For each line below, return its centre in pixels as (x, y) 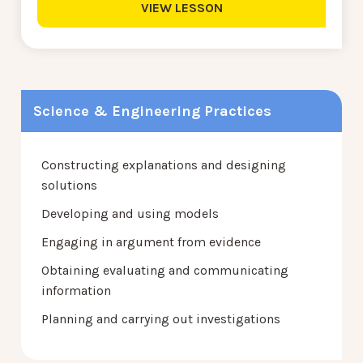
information (76, 291)
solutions (69, 186)
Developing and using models (130, 214)
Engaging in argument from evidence (151, 242)
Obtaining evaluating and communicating (165, 271)
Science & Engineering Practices (152, 111)
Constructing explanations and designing (164, 165)
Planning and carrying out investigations (161, 319)
